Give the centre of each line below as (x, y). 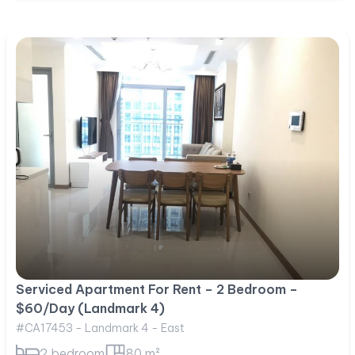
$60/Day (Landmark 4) (90, 308)
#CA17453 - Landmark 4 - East (100, 328)
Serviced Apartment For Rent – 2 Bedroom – (157, 289)
